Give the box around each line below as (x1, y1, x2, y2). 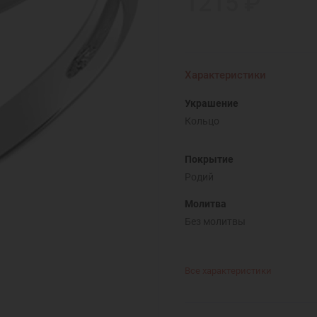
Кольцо (184, 115, 219, 127)
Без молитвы (184, 215, 246, 227)
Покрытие (184, 153, 234, 165)
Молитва (184, 197, 226, 209)
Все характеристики (184, 265, 272, 277)
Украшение (184, 97, 238, 109)
